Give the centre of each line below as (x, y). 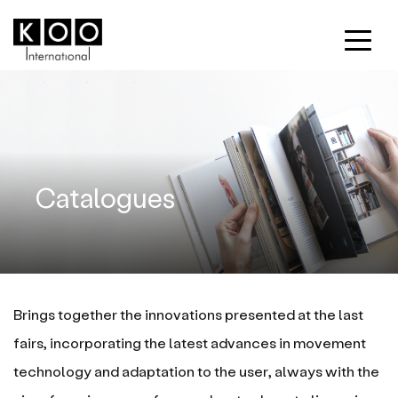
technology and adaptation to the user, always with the (196, 370)
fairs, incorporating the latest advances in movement (190, 342)
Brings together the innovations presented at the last (188, 314)
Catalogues (105, 197)
